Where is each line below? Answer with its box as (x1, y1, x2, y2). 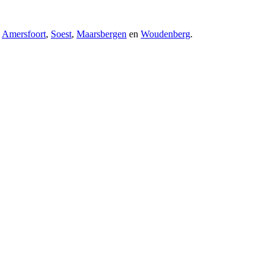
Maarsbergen (76, 28, 127, 39)
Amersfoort (2, 28, 46, 39)
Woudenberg (141, 28, 190, 39)
